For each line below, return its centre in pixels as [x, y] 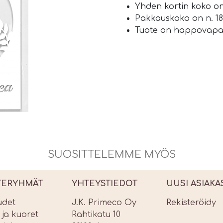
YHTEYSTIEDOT [105, 184]
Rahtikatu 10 [96, 215]
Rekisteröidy [191, 203]
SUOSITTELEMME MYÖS [111, 155]
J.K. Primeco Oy [104, 203]
